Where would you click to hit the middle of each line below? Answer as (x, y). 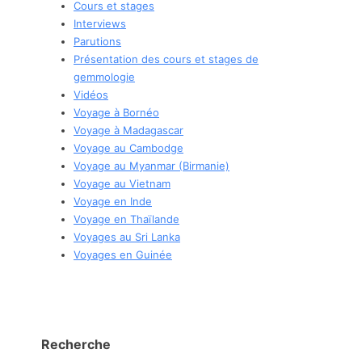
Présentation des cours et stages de (166, 59)
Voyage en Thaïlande (126, 219)
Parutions (97, 41)
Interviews (100, 23)
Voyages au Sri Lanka (127, 236)
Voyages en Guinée (123, 254)
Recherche (76, 344)
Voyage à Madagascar (128, 130)
